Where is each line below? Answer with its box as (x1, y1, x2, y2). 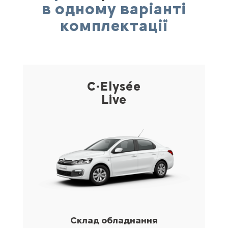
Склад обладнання (70, 214, 158, 226)
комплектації (60, 16, 168, 35)
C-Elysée (87, 78, 141, 94)
